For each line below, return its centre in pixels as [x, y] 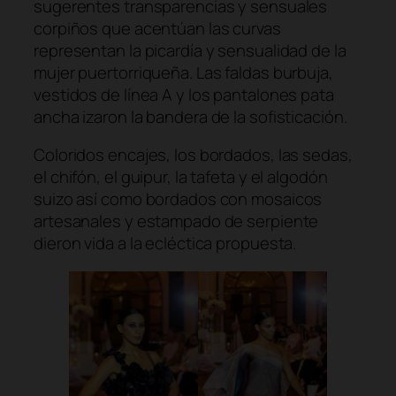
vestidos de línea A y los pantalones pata [184, 94]
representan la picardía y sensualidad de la [190, 50]
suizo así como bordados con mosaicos [178, 199]
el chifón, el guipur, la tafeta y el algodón [181, 177]
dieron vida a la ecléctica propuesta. [165, 244]
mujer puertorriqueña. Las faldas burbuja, [183, 72]
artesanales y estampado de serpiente [176, 221]
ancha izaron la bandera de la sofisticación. [190, 116]
